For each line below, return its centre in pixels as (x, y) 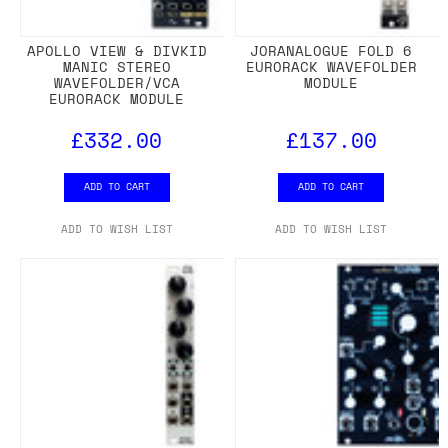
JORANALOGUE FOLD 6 (331, 51)
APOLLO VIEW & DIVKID (116, 51)
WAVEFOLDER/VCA (116, 83)
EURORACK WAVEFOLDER (331, 67)
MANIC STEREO (116, 67)
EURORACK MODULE (117, 99)
